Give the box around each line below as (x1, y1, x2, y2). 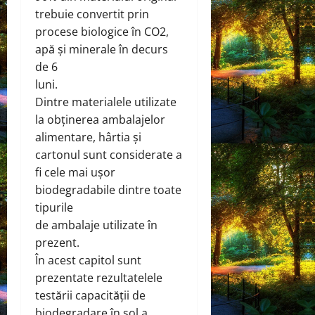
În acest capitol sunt (35, 252, 141, 269)
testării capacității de (35, 288, 146, 304)
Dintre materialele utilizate (35, 94, 176, 110)
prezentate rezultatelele (35, 270, 162, 286)
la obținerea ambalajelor (35, 112, 165, 128)
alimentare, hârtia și (35, 129, 141, 146)
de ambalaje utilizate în (35, 217, 157, 233)
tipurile (35, 200, 73, 216)
